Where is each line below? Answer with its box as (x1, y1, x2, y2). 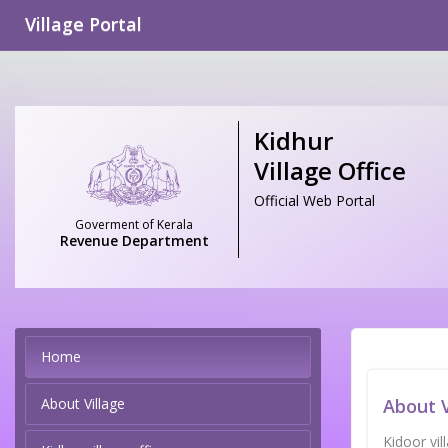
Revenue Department (59, 231, 209, 251)
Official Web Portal (254, 191, 375, 210)
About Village (41, 394, 125, 414)
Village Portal (25, 12, 142, 36)
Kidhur (254, 124, 333, 157)
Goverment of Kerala (75, 216, 193, 234)
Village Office (254, 154, 406, 187)
